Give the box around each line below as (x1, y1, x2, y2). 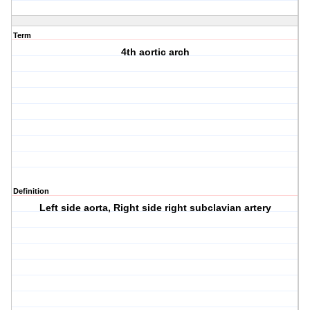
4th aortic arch (120, 46, 190, 58)
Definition (13, 187, 49, 196)
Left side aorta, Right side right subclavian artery (39, 202, 271, 214)
